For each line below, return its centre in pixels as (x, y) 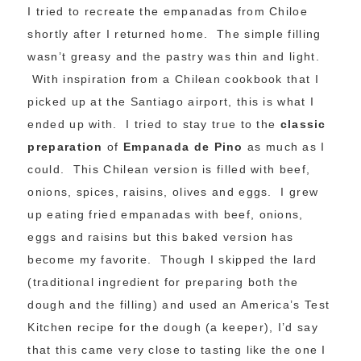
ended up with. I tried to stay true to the (154, 124)
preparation (65, 146)
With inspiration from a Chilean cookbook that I (173, 79)
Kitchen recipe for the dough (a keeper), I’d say (173, 327)
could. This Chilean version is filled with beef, (169, 169)
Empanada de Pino (185, 146)
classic (303, 124)
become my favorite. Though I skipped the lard (172, 259)
